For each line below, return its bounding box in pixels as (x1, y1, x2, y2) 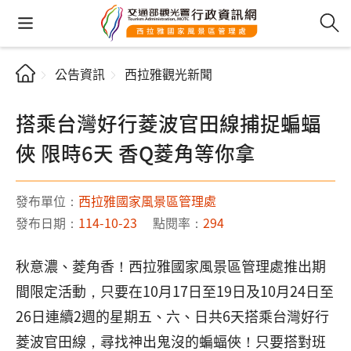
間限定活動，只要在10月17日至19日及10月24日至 (16, 280, 334, 301)
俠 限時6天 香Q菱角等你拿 (16, 138, 255, 167)
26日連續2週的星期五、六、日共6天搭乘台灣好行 (16, 306, 329, 326)
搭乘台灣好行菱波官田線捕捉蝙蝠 (16, 108, 321, 137)
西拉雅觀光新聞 (125, 64, 212, 83)
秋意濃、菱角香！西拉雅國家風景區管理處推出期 (16, 255, 326, 276)
